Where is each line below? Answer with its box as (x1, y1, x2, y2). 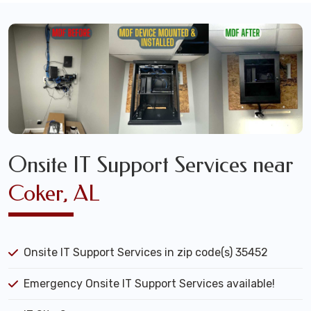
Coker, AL (8, 180, 100, 207)
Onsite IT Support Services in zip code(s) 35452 (24, 246, 268, 260)
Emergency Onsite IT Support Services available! (24, 277, 275, 291)
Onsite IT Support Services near (8, 152, 294, 178)
